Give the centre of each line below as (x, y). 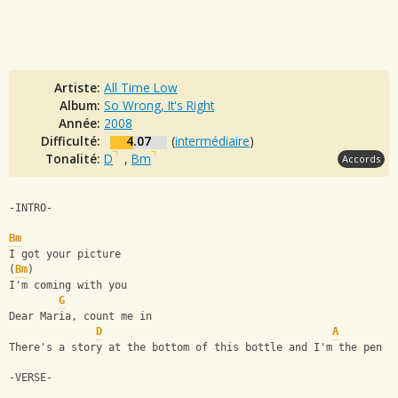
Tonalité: (75, 158)
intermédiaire (212, 140)
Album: (82, 105)
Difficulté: (72, 140)
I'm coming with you (68, 286)
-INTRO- (31, 208)
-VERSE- (31, 378)
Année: (81, 123)
